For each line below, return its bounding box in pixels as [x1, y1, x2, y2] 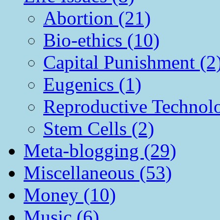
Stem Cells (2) [43, 117, 154, 139]
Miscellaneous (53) [24, 162, 172, 183]
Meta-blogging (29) [24, 139, 176, 161]
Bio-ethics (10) [43, 29, 160, 51]
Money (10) [24, 184, 116, 205]
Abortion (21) [43, 7, 151, 28]
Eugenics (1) [43, 73, 141, 95]
